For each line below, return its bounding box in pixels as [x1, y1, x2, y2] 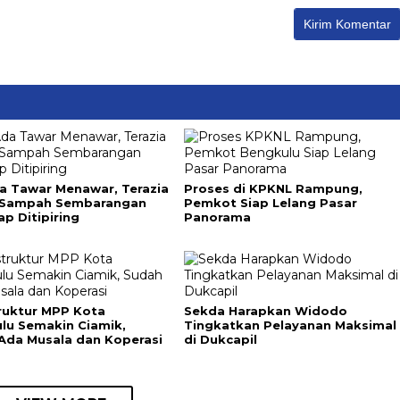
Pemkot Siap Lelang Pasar [183, 196, 357, 210]
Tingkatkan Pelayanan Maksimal [183, 318, 396, 332]
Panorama [183, 210, 251, 224]
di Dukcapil [183, 332, 257, 346]
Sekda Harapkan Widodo [183, 304, 347, 318]
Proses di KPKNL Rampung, [183, 181, 362, 196]
